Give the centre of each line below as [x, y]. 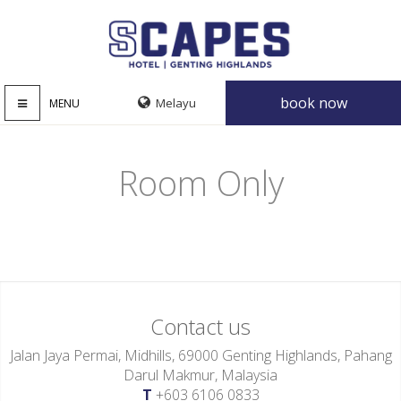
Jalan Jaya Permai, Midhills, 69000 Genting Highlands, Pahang [200, 355]
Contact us [200, 326]
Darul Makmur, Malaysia [200, 375]
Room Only [200, 183]
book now [313, 103]
